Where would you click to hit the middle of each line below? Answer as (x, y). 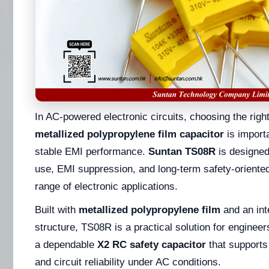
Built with (57, 210)
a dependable (66, 245)
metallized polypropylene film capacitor (129, 134)
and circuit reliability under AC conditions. (128, 262)
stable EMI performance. (92, 152)
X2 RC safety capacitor (152, 245)
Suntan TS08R (182, 152)
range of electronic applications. (106, 186)
